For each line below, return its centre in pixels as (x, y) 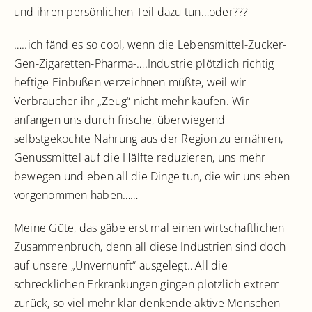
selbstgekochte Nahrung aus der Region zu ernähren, (148, 138)
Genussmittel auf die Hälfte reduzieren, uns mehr (140, 157)
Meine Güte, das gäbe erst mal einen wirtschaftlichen (149, 227)
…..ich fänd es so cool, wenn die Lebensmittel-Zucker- (150, 44)
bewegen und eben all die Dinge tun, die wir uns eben (152, 176)
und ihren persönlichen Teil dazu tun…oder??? (131, 11)
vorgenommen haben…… (76, 195)
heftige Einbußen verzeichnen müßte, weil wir (130, 82)
